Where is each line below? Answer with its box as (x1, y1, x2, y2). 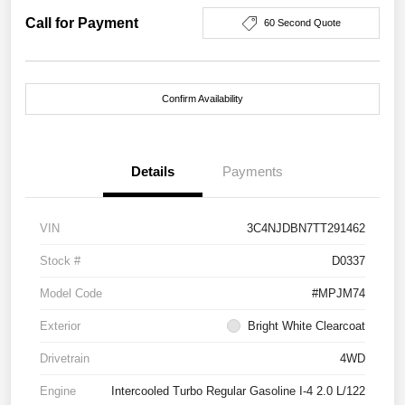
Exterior (40, 319, 80, 334)
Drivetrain (40, 352, 89, 366)
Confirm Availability (162, 93, 243, 105)
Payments (221, 164, 283, 180)
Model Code (40, 287, 102, 301)
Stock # (40, 254, 80, 268)
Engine (40, 384, 76, 399)
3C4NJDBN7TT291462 (247, 221, 365, 236)
